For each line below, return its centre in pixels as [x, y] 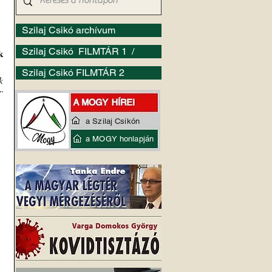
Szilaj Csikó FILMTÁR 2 [73, 73]
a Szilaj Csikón [113, 121]
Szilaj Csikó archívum [69, 30]
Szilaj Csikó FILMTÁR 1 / [79, 51]
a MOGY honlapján [120, 139]
